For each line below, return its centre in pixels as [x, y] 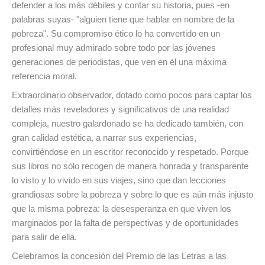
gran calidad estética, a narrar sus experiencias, [104, 138]
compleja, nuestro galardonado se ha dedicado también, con [127, 124]
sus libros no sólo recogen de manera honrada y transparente [130, 166]
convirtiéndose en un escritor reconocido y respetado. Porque [130, 152]
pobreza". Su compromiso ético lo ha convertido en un [116, 34]
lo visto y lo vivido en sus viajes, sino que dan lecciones [119, 180]
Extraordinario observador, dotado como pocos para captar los [132, 95]
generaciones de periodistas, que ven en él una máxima [119, 62]
